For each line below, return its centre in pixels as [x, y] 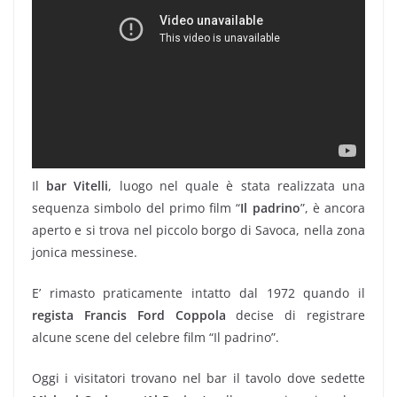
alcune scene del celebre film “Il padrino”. [156, 337]
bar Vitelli [78, 185]
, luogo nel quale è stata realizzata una [237, 185]
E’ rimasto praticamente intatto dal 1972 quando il [198, 292]
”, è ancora [332, 207]
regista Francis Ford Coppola [129, 315]
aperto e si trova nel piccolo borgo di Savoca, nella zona [198, 230]
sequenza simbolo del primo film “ [136, 207]
